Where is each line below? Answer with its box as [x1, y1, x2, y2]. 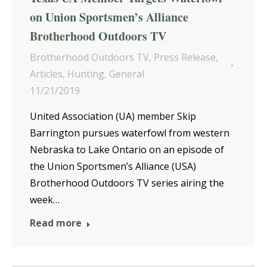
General [109, 67, 144, 81]
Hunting [67, 67, 104, 81]
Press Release [154, 51, 216, 64]
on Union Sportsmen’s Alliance [30, 8, 188, 26]
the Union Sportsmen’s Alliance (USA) [30, 160, 196, 173]
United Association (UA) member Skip [30, 110, 196, 123]
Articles [30, 67, 63, 81]
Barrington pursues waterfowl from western [30, 126, 229, 140]
